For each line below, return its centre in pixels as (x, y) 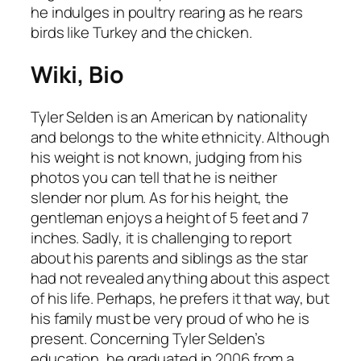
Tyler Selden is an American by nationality (169, 116)
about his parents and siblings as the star (169, 257)
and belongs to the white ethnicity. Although (180, 137)
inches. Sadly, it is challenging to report (161, 237)
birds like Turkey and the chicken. (141, 33)
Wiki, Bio (78, 74)
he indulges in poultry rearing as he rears (167, 12)
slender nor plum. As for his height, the (160, 197)
